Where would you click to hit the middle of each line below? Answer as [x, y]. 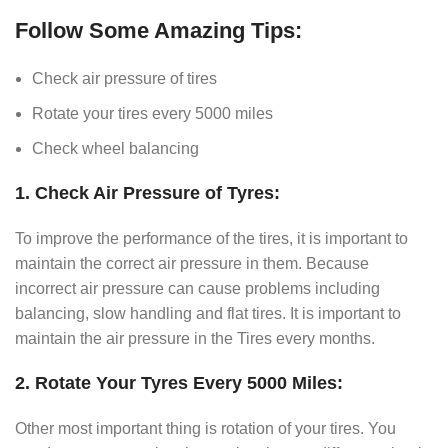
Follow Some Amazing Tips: [158, 30]
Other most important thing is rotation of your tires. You [205, 428]
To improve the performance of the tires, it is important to [211, 238]
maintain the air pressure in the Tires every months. [195, 338]
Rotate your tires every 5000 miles [152, 113]
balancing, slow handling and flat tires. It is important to [208, 313]
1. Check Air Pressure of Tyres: [147, 192]
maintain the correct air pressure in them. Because [192, 263]
